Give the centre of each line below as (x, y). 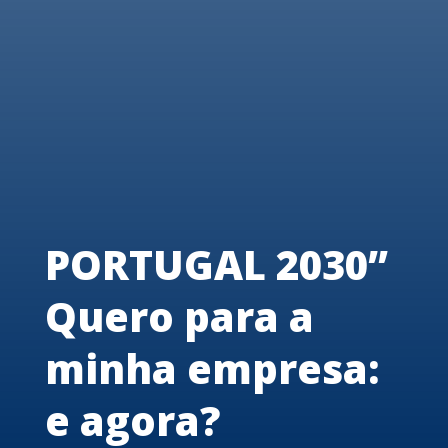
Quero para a (179, 317)
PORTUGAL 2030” (216, 265)
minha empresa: (211, 369)
